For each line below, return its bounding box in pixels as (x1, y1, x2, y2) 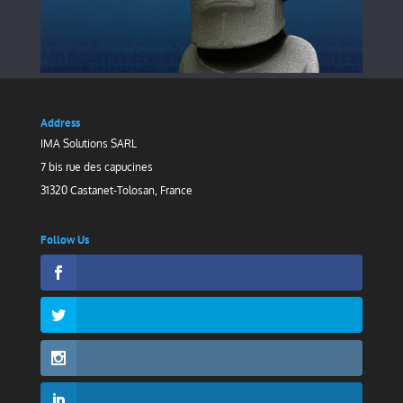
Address (40, 115, 80, 131)
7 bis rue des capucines (40, 160, 153, 175)
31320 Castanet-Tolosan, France (40, 184, 193, 198)
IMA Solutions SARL (40, 137, 137, 151)
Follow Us (40, 232, 89, 248)
